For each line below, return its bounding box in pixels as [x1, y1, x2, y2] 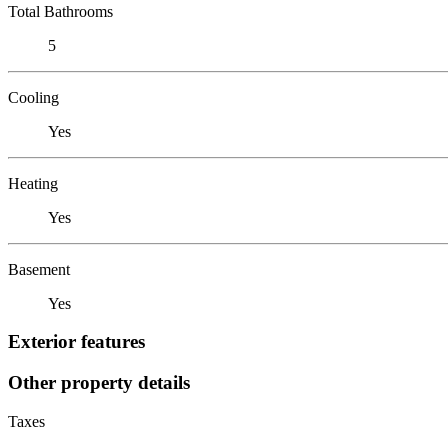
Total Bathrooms [8, 2, 113, 20]
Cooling [8, 88, 59, 106]
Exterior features [8, 331, 145, 353]
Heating [8, 174, 58, 192]
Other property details [8, 371, 190, 393]
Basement [8, 260, 70, 278]
